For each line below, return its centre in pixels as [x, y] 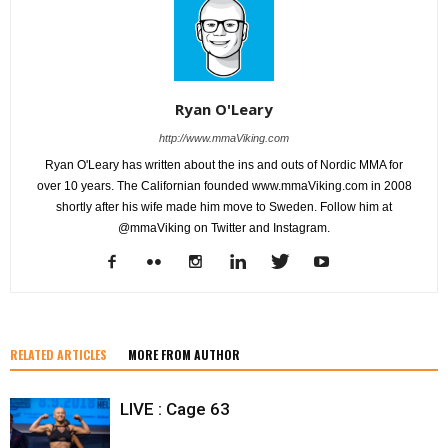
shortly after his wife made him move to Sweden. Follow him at [224, 207]
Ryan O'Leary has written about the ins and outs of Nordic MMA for [224, 165]
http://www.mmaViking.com [224, 138]
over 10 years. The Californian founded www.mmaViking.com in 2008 [224, 186]
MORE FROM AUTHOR [184, 355]
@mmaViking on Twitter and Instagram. [224, 228]
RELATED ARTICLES [58, 355]
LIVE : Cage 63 [175, 409]
